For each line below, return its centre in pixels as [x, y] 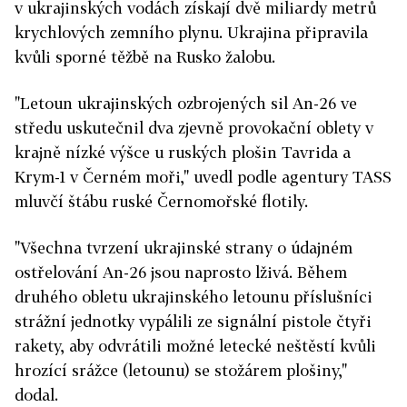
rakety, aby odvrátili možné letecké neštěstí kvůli [195, 346]
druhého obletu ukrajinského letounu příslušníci [194, 297]
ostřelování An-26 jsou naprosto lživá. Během [181, 273]
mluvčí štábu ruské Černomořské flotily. [161, 202]
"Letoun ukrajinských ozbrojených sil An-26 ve [186, 104]
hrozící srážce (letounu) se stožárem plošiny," [181, 371]
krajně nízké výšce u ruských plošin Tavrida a [183, 153]
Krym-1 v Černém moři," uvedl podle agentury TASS [203, 177]
